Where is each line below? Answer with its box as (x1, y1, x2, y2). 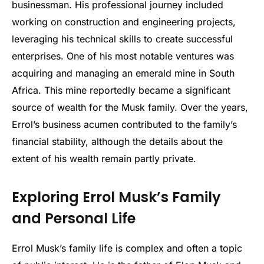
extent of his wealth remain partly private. (12, 153, 196, 165)
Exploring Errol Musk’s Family (12, 187, 221, 207)
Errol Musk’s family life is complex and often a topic (12, 242, 242, 254)
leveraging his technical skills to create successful (12, 33, 233, 45)
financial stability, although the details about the (12, 136, 223, 148)
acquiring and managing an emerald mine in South (12, 67, 235, 80)
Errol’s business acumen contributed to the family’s (12, 118, 237, 131)
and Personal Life (12, 208, 136, 228)
